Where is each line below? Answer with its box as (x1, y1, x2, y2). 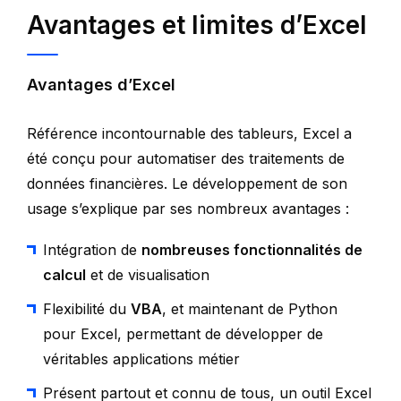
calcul (43, 266, 86, 285)
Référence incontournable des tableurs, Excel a (27, 124, 352, 143)
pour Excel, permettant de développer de (43, 325, 323, 344)
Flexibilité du (43, 300, 131, 319)
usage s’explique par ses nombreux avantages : (27, 200, 349, 218)
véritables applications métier (43, 350, 240, 369)
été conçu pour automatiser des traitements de (27, 149, 345, 168)
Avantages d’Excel (27, 75, 175, 95)
